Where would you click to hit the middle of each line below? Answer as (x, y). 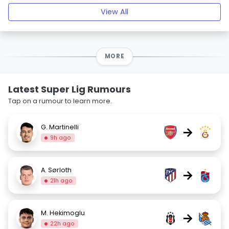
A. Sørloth (56, 170)
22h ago (63, 223)
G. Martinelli (60, 127)
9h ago (61, 138)
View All (114, 12)
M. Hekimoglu (63, 213)
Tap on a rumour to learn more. (60, 101)
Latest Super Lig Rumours (70, 89)
